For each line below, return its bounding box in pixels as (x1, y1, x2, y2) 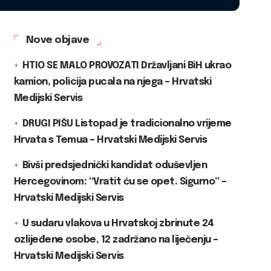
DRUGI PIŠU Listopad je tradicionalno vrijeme (22, 118, 232, 129)
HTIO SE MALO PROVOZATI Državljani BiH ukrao (22, 60, 232, 71)
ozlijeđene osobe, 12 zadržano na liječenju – (13, 234, 218, 245)
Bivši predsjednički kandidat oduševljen (22, 160, 207, 171)
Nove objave (25, 34, 90, 45)
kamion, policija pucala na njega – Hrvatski (13, 76, 212, 87)
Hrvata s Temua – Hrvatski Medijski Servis (13, 134, 207, 145)
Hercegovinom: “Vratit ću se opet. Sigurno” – (13, 176, 227, 187)
